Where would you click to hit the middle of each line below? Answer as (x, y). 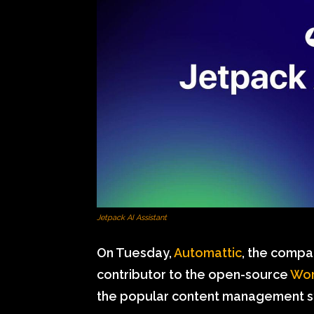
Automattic (208, 252)
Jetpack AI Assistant (132, 217)
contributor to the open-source (193, 274)
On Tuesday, (135, 252)
